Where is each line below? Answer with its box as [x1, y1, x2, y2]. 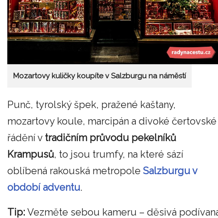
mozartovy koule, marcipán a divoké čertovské [7, 115, 217, 127]
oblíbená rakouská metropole [7, 164, 143, 177]
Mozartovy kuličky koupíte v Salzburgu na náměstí [13, 72, 186, 81]
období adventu [7, 181, 80, 193]
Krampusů [7, 148, 54, 160]
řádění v [7, 131, 45, 144]
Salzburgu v [143, 164, 197, 177]
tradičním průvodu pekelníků [45, 131, 176, 144]
